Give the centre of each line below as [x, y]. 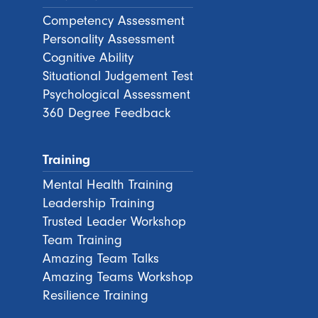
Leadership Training [99, 203]
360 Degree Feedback [106, 113]
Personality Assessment [109, 39]
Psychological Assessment [116, 94]
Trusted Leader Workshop [114, 221]
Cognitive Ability [88, 57]
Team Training [82, 240]
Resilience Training [95, 295]
